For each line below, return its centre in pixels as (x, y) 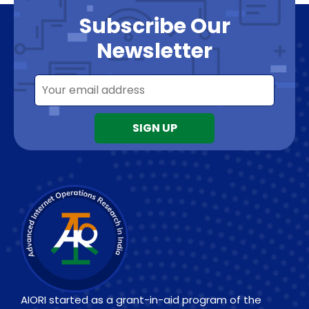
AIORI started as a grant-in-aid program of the (141, 300)
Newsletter (154, 51)
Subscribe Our (154, 27)
